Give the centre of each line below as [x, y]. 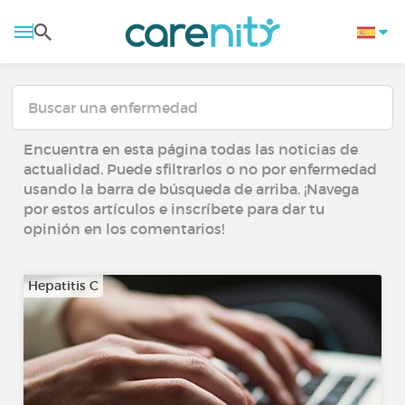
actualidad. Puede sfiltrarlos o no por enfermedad [201, 169]
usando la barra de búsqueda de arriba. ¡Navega [192, 189]
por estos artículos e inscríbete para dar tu [174, 209]
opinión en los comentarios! [124, 229]
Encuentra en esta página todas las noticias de [191, 149]
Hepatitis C [64, 286]
